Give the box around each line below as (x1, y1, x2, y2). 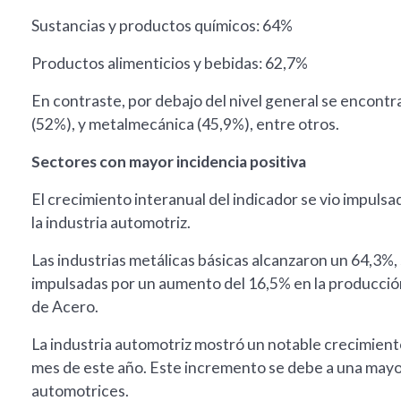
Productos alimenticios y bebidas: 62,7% (31, 54, 308, 73)
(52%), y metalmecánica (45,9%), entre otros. (31, 115, 339, 134)
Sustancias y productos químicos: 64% (31, 16, 293, 36)
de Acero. (31, 297, 98, 317)
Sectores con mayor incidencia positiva (31, 152, 306, 172)
